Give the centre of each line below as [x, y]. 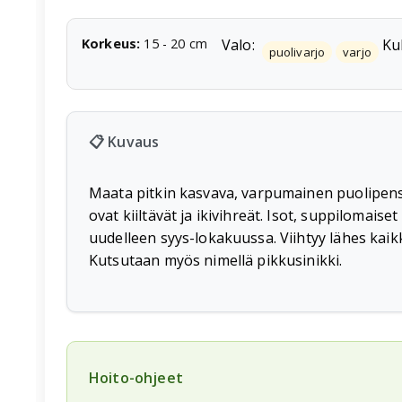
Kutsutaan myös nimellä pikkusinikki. [216, 261]
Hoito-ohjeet [136, 378]
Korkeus [109, 44]
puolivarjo [297, 52]
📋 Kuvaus [124, 142]
